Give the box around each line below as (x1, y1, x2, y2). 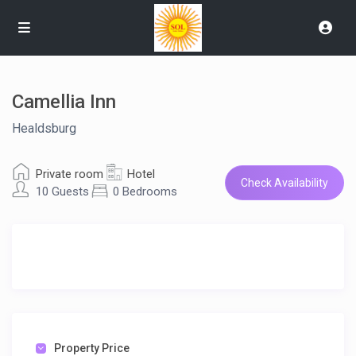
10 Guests (36, 184, 90, 199)
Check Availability (240, 176, 328, 190)
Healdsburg (12, 121, 77, 137)
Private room (36, 167, 104, 182)
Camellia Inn (12, 91, 117, 114)
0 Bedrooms (113, 184, 178, 199)
